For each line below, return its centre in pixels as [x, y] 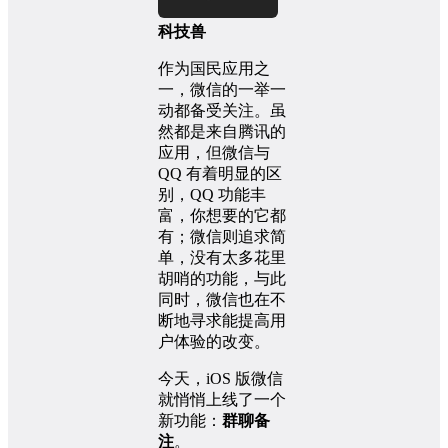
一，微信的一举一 [222, 89]
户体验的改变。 [214, 341]
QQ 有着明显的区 [220, 173]
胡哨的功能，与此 [222, 278]
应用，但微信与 [214, 152]
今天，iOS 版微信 [220, 378]
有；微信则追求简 [222, 236]
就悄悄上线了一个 [222, 399]
